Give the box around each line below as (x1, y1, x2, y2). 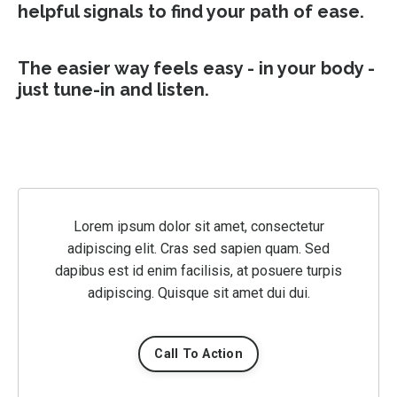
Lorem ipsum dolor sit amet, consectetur (73, 218, 324, 235)
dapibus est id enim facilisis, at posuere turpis (55, 262, 342, 279)
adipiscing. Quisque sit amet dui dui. (87, 284, 310, 301)
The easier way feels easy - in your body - (18, 58, 375, 79)
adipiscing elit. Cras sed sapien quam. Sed (67, 240, 330, 257)
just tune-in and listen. (18, 79, 209, 100)
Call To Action (154, 346, 243, 362)
